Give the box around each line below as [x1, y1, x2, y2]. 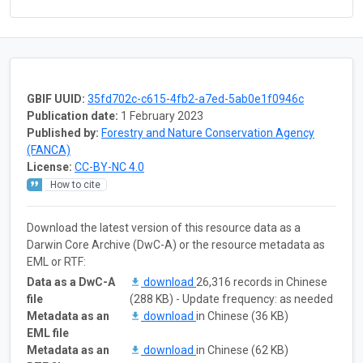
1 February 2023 [121, 109, 203, 122]
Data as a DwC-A [27, 275, 115, 288]
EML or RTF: [27, 254, 86, 268]
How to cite [50, 178, 100, 190]
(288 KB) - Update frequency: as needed [130, 292, 333, 305]
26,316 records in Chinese [196, 275, 327, 288]
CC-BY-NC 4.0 [75, 160, 144, 173]
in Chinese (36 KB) [196, 309, 288, 322]
